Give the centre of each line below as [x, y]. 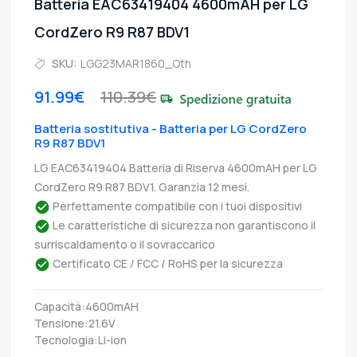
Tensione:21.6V [75, 323]
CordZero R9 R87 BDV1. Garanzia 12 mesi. [142, 186]
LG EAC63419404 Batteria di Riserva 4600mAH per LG [176, 167]
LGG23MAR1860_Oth [136, 63]
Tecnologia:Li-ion [80, 339]
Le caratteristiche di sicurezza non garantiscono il [183, 225]
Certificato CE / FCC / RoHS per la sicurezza [167, 263]
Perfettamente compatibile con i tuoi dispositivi [176, 206]
